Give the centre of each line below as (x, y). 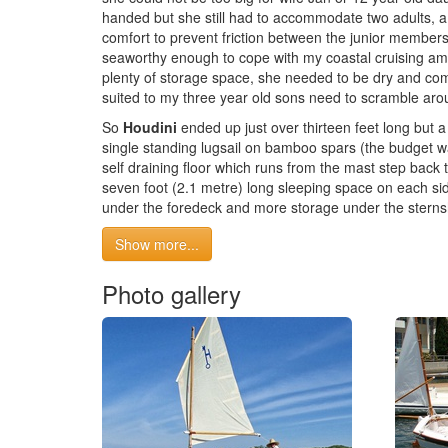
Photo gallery (171, 293)
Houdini (150, 127)
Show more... (157, 244)
